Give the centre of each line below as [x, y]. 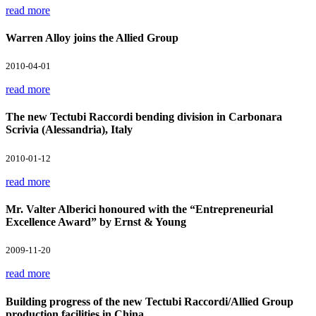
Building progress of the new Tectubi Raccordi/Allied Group [150, 301]
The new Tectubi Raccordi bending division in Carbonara [144, 117]
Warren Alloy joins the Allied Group [92, 37]
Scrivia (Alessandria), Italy [69, 130]
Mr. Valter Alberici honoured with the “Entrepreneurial [139, 209]
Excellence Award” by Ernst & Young [96, 221]
